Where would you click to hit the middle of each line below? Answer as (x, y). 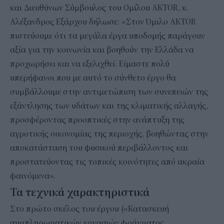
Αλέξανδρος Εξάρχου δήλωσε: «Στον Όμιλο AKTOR (103, 22)
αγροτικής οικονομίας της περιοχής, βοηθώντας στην (109, 134)
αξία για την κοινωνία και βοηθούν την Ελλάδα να (102, 50)
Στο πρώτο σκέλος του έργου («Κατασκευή (89, 209)
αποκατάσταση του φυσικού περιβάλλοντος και (99, 148)
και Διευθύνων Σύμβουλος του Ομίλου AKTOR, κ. (99, 8)
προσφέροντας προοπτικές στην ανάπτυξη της (97, 120)
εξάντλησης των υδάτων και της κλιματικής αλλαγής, (109, 106)
